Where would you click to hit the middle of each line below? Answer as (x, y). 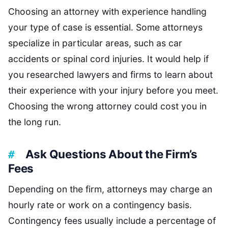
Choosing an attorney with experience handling (107, 12)
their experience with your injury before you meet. (113, 91)
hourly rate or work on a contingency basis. (100, 205)
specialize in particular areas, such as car (95, 43)
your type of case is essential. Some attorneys (105, 27)
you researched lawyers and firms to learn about (110, 75)
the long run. (35, 122)
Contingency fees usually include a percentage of (112, 221)
